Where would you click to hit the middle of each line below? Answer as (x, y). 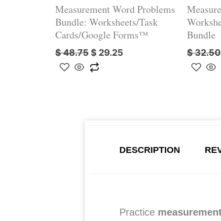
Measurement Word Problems (115, 9)
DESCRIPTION (150, 150)
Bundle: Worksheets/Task (107, 22)
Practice (139, 212)
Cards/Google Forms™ (102, 35)
